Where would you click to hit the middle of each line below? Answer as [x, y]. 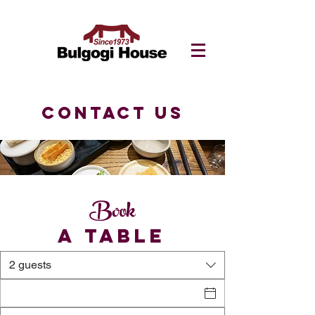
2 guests [30, 265]
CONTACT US [112, 112]
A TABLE [112, 236]
